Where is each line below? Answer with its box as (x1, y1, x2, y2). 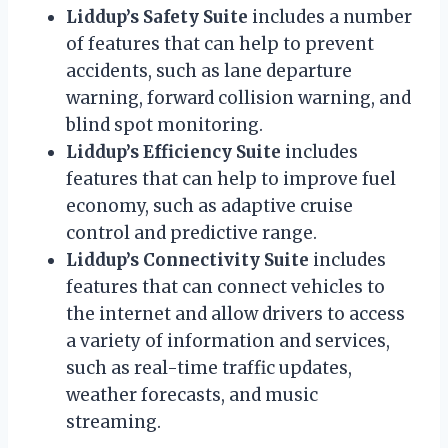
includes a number (248, 5, 412, 28)
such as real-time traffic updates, (66, 356, 352, 379)
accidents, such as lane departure (66, 59, 352, 82)
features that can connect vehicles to (66, 275, 385, 298)
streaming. (66, 410, 161, 433)
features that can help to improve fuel (66, 167, 396, 190)
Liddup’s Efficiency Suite (66, 140, 281, 163)
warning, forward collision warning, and (66, 86, 411, 109)
